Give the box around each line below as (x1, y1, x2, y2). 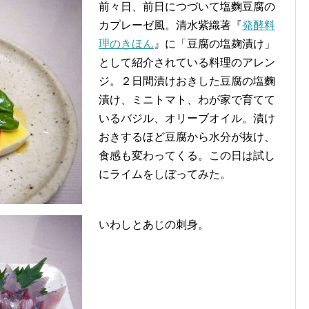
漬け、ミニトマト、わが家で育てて (99, 94, 275, 106)
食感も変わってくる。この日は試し (99, 150, 275, 162)
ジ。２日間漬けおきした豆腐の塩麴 (99, 75, 275, 88)
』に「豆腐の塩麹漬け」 (154, 38, 275, 50)
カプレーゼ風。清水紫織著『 (99, 19, 242, 32)
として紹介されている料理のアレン (99, 57, 275, 69)
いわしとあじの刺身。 (99, 219, 209, 231)
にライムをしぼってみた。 (99, 168, 231, 181)
